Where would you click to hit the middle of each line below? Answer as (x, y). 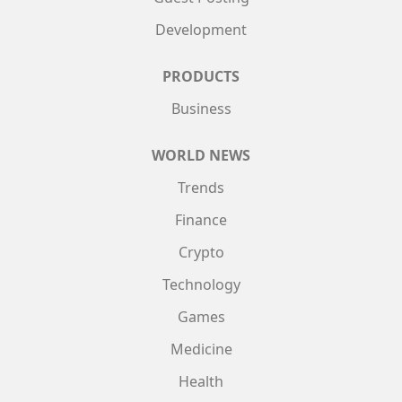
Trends (201, 187)
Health (201, 381)
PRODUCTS (201, 76)
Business (201, 108)
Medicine (201, 349)
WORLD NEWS (201, 155)
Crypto (201, 252)
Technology (201, 284)
